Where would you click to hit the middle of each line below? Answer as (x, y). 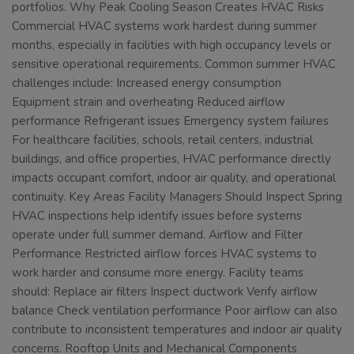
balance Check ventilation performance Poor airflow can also (175, 311)
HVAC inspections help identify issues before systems (157, 216)
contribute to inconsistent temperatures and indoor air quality (177, 330)
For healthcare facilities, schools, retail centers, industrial (162, 140)
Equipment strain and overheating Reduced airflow (149, 102)
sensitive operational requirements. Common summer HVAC (174, 64)
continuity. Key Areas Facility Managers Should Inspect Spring (177, 197)
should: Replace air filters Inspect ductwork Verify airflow (165, 292)
